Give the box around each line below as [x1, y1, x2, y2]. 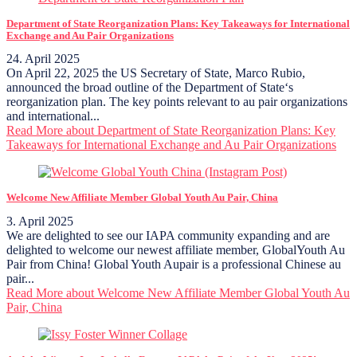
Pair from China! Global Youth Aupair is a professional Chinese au [6, 257, 341, 272]
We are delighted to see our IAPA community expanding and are [6, 229, 330, 243]
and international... [6, 109, 100, 124]
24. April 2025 [6, 52, 80, 66]
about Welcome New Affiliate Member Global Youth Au [63, 286, 350, 300]
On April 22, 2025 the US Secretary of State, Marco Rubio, [6, 66, 305, 80]
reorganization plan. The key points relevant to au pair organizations [6, 95, 347, 109]
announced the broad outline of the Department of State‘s [6, 80, 293, 95]
